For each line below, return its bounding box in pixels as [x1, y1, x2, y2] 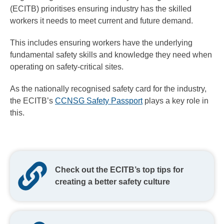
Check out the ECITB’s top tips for [55, 165, 183, 174]
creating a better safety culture [55, 177, 170, 186]
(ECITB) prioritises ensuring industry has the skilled [10, 4, 191, 13]
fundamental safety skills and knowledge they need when [10, 50, 212, 59]
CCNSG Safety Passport [55, 96, 142, 105]
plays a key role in [142, 96, 208, 105]
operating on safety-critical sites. [10, 62, 123, 71]
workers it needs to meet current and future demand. [10, 16, 193, 25]
